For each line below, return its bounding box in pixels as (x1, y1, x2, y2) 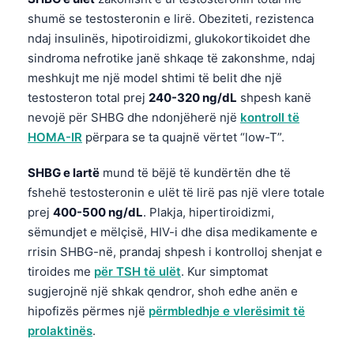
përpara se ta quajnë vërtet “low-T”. (82, 129, 284, 145)
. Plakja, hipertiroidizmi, (143, 204, 274, 220)
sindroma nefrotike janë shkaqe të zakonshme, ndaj (28, 50, 315, 66)
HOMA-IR (28, 129, 82, 145)
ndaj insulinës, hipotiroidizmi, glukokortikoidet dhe (28, 30, 311, 46)
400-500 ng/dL (53, 204, 143, 220)
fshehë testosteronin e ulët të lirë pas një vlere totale (28, 184, 325, 200)
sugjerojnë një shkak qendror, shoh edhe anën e (28, 283, 298, 299)
